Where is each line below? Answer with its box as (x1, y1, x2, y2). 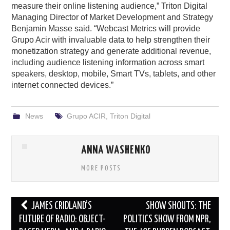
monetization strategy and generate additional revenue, (11, 47, 212, 56)
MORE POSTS (81, 165, 122, 172)
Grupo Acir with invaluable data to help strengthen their (11, 35, 210, 45)
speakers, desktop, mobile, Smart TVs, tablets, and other (11, 69, 216, 79)
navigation (11, 214, 56, 226)
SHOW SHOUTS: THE (145, 201, 211, 212)
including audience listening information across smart (11, 58, 205, 67)
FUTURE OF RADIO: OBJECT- (19, 215, 106, 225)
